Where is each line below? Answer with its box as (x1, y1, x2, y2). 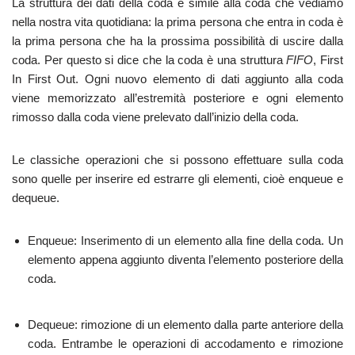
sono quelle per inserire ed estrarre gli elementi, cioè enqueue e (12, 172, 343, 185)
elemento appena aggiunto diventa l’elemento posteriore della (28, 253, 343, 266)
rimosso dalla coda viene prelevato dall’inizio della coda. (12, 110, 299, 124)
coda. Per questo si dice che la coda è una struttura (12, 53, 287, 67)
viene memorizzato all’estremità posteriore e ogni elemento (12, 91, 343, 105)
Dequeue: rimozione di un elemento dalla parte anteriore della (28, 318, 343, 331)
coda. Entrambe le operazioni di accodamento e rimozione (28, 337, 343, 350)
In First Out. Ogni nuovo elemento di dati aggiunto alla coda (12, 72, 343, 86)
